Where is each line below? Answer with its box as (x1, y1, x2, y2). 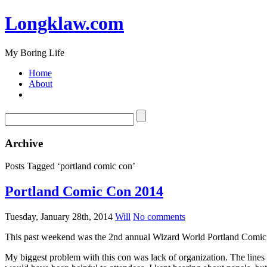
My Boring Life (5, 47, 64, 58)
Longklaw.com (5, 13, 124, 35)
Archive (5, 136, 43, 150)
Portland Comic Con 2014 (5, 184, 163, 200)
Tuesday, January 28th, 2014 (5, 212, 113, 222)
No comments (133, 212, 185, 222)
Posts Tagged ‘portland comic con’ (5, 161, 135, 172)
